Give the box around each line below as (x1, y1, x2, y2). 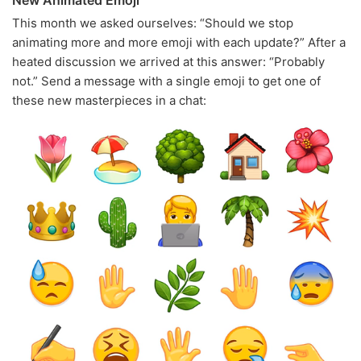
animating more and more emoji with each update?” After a (12, 35, 346, 51)
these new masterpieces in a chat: (12, 93, 206, 109)
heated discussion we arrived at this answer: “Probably (12, 54, 325, 70)
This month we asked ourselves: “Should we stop (12, 15, 293, 31)
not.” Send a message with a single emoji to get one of (12, 73, 321, 89)
